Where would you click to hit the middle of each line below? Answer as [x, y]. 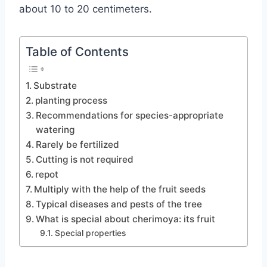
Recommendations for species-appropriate [130, 115]
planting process [72, 100]
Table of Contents [77, 51]
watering [55, 129]
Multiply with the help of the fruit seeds [120, 189]
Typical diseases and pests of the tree [119, 204]
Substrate [55, 85]
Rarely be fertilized [78, 144]
